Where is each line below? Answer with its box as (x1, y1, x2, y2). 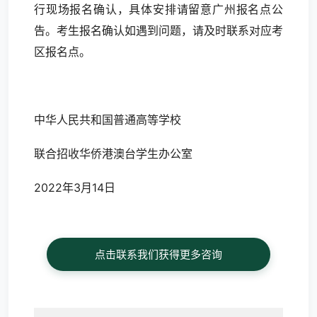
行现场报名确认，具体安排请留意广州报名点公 (34, 2, 283, 16)
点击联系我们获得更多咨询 (94, 248, 222, 261)
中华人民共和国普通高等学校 (34, 113, 181, 127)
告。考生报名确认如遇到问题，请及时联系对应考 (34, 23, 283, 38)
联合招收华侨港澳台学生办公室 (34, 146, 192, 161)
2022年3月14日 (34, 180, 119, 195)
